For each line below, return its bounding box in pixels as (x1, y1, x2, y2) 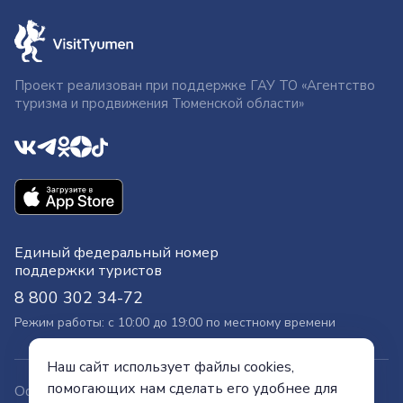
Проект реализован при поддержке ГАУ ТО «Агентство (14, 76, 375, 95)
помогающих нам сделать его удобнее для (47, 379, 337, 399)
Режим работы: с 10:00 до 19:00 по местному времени (14, 314, 336, 332)
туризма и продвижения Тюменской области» (14, 94, 304, 113)
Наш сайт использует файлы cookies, (47, 357, 294, 377)
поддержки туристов (14, 261, 162, 282)
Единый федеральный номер (14, 243, 219, 264)
